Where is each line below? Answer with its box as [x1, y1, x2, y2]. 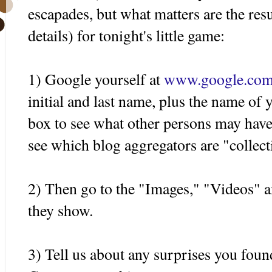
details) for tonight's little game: [28, 24, 225, 46]
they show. [28, 199, 93, 220]
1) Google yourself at [28, 68, 164, 89]
